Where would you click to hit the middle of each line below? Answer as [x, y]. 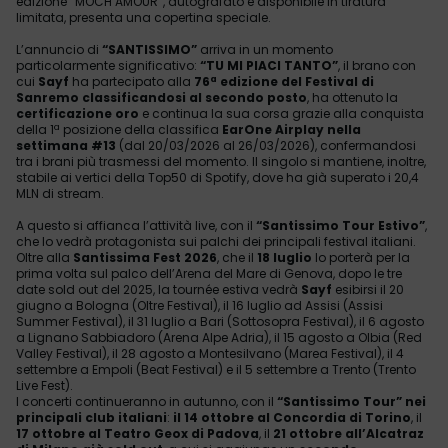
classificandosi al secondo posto [194, 97]
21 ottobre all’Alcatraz [348, 433]
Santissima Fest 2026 [145, 257]
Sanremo [47, 97]
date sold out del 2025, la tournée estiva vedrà [158, 289]
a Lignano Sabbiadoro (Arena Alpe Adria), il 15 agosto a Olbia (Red [219, 337]
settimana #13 [67, 145]
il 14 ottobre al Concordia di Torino [292, 417]
